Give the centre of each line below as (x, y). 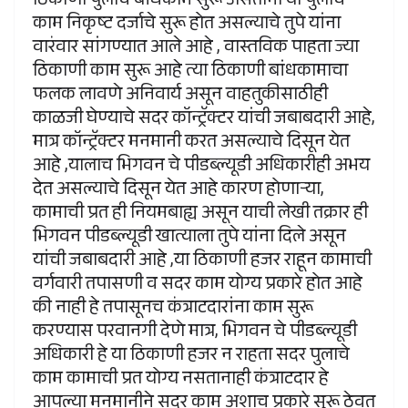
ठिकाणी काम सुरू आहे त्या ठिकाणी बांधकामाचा (190, 73)
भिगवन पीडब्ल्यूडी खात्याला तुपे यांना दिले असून (189, 239)
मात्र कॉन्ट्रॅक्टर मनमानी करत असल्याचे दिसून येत (191, 144)
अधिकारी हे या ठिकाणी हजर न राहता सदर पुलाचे (191, 357)
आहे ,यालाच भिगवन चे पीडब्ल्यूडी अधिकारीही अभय (201, 168)
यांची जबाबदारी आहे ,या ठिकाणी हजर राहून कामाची (202, 263)
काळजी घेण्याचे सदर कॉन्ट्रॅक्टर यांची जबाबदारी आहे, (204, 121)
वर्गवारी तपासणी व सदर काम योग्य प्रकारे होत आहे (198, 286)
